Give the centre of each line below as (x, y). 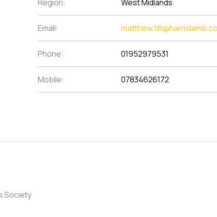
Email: (48, 28)
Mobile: (51, 79)
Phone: (51, 54)
